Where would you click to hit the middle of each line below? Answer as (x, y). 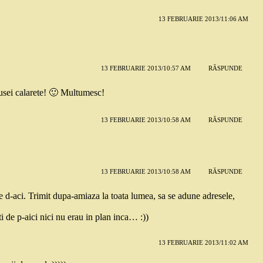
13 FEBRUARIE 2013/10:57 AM (146, 68)
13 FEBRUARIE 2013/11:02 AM (203, 242)
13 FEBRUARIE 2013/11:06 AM (203, 18)
